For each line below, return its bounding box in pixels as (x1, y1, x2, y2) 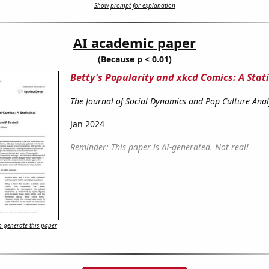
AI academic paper (73, 34, 196, 52)
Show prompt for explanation (94, 1, 175, 10)
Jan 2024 (70, 118, 104, 130)
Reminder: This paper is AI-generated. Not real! (70, 141, 249, 153)
